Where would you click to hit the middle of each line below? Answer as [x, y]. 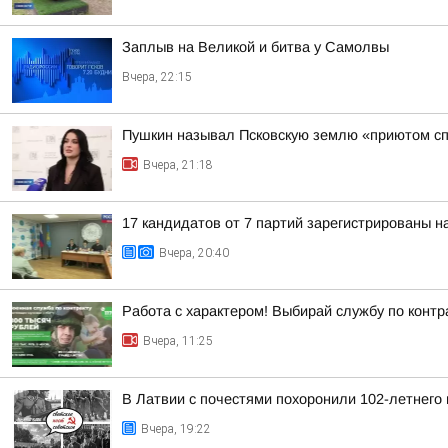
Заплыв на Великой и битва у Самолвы [255, 47]
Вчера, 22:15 [157, 77]
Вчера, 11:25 [178, 341]
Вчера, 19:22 [176, 429]
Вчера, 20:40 [194, 253]
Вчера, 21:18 [178, 165]
